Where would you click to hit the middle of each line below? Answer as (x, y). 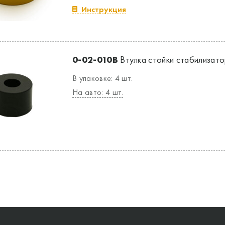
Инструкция (104, 9)
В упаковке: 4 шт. (103, 78)
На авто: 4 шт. (98, 92)
